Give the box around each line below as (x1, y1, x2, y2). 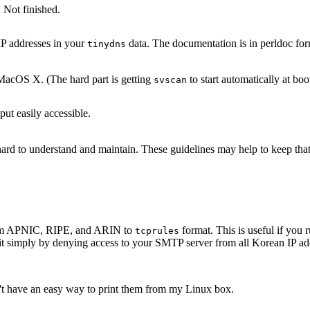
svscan (154, 75, 187, 85)
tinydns (87, 39, 126, 49)
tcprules (135, 226, 179, 236)
